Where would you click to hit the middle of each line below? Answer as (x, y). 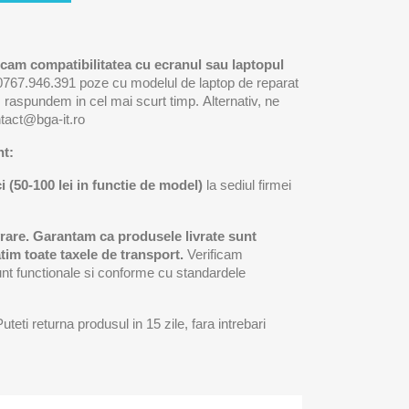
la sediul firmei (247, 185)
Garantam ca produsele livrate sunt (145, 236)
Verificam (213, 254)
